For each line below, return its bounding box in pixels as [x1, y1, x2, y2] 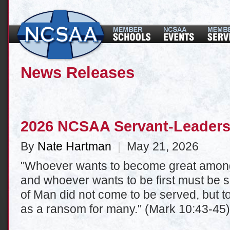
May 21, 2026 [121, 140, 199, 153]
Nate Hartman [37, 140, 111, 153]
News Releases [21, 64, 135, 82]
